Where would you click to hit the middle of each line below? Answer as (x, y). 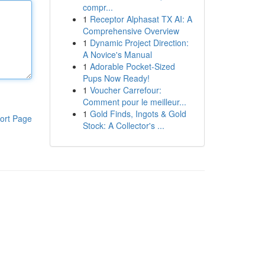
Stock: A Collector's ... (123, 125)
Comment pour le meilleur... (134, 102)
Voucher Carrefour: (125, 90)
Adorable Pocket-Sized (132, 66)
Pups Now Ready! (116, 78)
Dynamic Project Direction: (139, 43)
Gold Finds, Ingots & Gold (138, 114)
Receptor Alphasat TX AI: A (141, 19)
